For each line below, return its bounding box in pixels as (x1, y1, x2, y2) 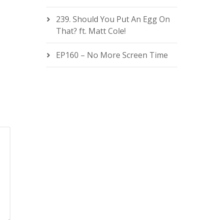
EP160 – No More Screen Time (55, 50, 168, 60)
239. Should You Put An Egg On (55, 14, 170, 25)
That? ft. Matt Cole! (55, 26, 126, 36)
